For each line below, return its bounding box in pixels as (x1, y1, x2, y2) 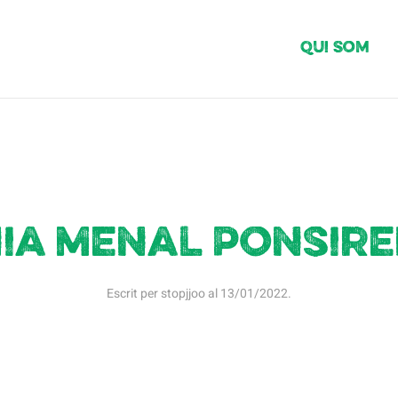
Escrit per (107, 284, 161, 303)
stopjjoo (161, 284, 205, 303)
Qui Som (300, 40, 370, 57)
